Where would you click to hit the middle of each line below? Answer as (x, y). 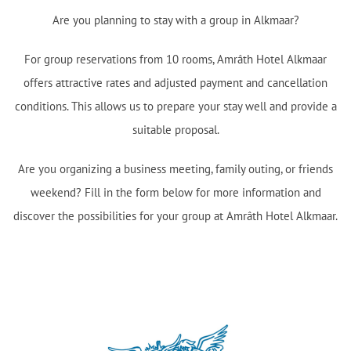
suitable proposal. (175, 130)
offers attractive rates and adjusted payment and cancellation (175, 83)
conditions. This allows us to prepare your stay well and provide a (175, 106)
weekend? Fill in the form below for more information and (175, 192)
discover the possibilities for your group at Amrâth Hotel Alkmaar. (175, 216)
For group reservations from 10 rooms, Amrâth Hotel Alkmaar (175, 59)
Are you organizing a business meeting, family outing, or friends (175, 169)
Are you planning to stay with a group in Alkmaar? (175, 20)
